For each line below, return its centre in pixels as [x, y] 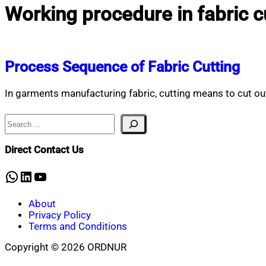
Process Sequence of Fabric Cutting [122, 67]
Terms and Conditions [78, 226]
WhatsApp [37, 176]
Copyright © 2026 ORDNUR [66, 248]
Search [20, 119]
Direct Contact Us [44, 150]
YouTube [60, 176]
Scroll [17, 258]
